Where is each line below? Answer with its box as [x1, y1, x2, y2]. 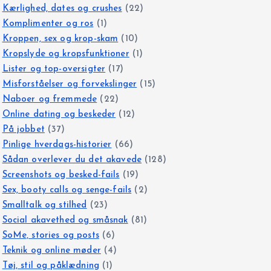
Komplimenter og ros [2, 19, 94, 28]
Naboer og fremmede [2, 94, 97, 104]
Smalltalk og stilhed [2, 200, 87, 210]
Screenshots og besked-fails [2, 170, 120, 180]
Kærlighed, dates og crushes [2, 4, 122, 13]
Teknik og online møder [2, 246, 101, 255]
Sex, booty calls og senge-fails [2, 185, 132, 195]
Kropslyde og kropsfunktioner [2, 49, 129, 59]
